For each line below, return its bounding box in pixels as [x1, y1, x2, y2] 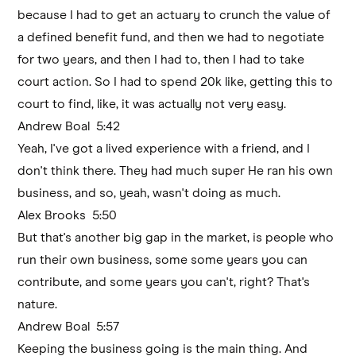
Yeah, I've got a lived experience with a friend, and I [17, 141, 311, 155]
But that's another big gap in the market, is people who [17, 230, 335, 244]
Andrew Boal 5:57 [17, 319, 126, 333]
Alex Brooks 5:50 [17, 208, 124, 222]
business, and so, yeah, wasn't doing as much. [17, 186, 281, 199]
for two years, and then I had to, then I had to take [17, 52, 305, 66]
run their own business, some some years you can [17, 253, 308, 266]
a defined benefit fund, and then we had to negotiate [17, 30, 325, 44]
